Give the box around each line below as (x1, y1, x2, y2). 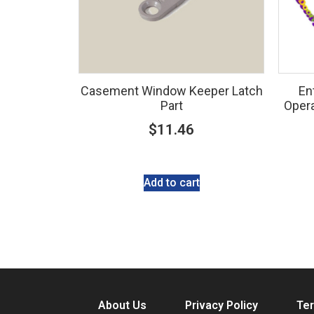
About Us (97, 298, 146, 312)
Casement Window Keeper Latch (80, 83, 263, 98)
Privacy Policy (184, 298, 258, 312)
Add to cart (143, 175, 200, 189)
